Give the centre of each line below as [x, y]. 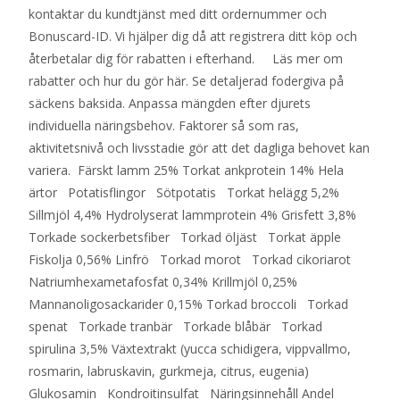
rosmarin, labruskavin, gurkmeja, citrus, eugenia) [172, 371]
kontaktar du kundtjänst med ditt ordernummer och [178, 14]
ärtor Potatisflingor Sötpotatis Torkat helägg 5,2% [184, 192]
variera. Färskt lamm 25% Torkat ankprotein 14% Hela [186, 170]
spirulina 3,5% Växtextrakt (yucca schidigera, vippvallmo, [190, 349]
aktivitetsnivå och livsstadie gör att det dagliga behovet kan [199, 148]
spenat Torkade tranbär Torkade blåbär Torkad [175, 326]
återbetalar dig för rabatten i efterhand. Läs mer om [186, 58]
